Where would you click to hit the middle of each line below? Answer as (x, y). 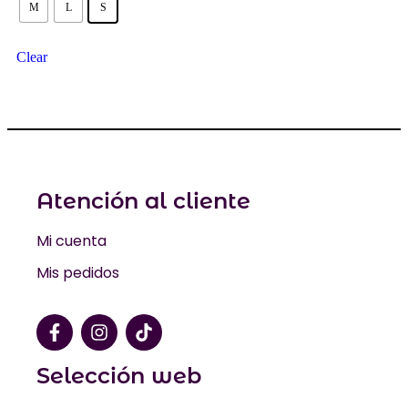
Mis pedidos (78, 272)
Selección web (119, 375)
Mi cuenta (71, 240)
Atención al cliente (143, 200)
